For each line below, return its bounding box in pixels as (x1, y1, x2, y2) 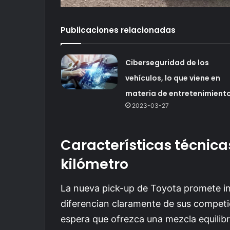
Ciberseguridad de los (125, 57, 209, 68)
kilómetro (61, 155, 128, 174)
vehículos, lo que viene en (125, 73, 220, 83)
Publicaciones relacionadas (61, 25, 176, 35)
